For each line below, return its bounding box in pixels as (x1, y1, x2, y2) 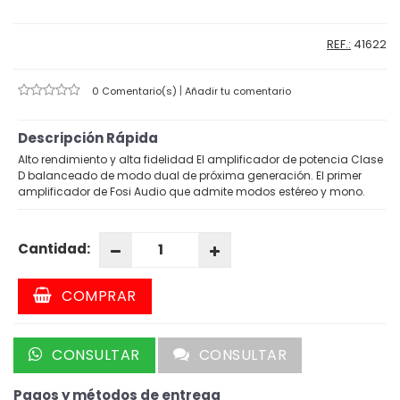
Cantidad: (18, 238, 90, 258)
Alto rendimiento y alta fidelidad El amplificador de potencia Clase (18, 151, 383, 167)
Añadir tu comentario (185, 83, 291, 98)
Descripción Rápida (18, 128, 158, 147)
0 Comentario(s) (92, 83, 179, 98)
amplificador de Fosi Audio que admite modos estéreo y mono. (18, 183, 365, 199)
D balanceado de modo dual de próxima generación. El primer (18, 167, 362, 183)
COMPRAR (57, 285, 137, 306)
